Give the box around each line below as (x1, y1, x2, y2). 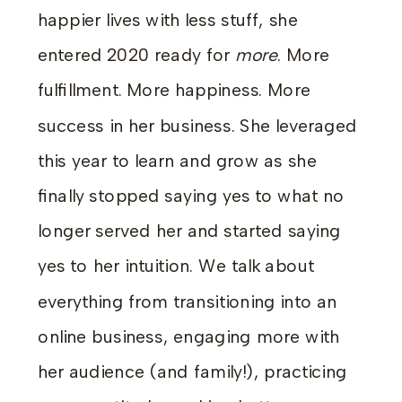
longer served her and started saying (38, 220, 341, 242)
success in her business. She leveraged (38, 115, 357, 137)
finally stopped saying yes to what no (38, 185, 345, 207)
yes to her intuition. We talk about (38, 256, 314, 277)
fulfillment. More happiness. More (38, 80, 310, 101)
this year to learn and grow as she (38, 150, 317, 172)
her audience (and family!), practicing (38, 361, 347, 383)
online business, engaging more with (38, 326, 339, 348)
